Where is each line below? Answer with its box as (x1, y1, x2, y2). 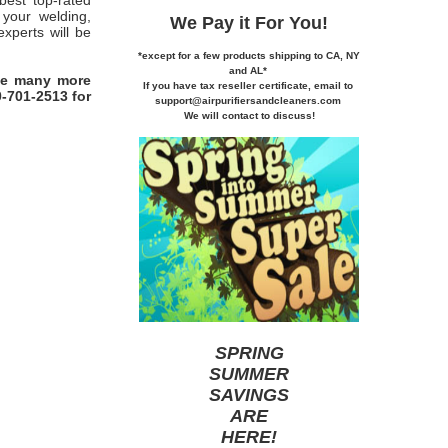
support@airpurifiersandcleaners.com (154, 94, 344, 106)
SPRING (214, 342, 284, 363)
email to (313, 79, 356, 91)
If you (142, 79, 173, 91)
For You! (255, 12, 328, 33)
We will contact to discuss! (183, 109, 315, 121)
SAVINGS (209, 384, 289, 405)
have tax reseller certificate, (172, 79, 314, 91)
